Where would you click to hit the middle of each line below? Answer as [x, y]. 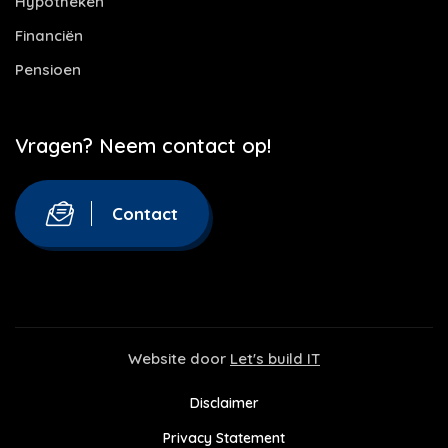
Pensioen [48, 69]
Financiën [49, 35]
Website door [179, 358]
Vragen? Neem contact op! [143, 145]
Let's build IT [275, 358]
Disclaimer [224, 403]
